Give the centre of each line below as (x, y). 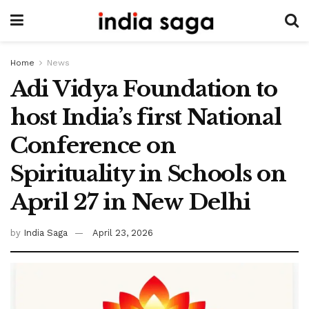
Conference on (93, 146)
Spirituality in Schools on (148, 174)
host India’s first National (146, 117)
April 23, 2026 (123, 232)
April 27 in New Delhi (131, 202)
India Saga (46, 232)
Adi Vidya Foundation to (144, 89)
